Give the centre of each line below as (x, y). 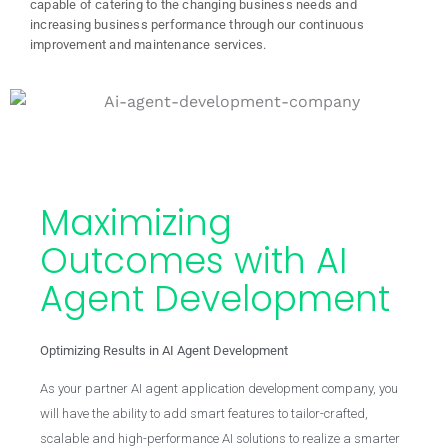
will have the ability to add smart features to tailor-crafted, (204, 413)
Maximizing (136, 222)
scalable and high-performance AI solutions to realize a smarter (220, 438)
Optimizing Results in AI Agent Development (164, 350)
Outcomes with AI (193, 260)
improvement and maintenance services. (148, 44)
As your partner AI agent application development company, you (219, 388)
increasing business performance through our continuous (197, 24)
